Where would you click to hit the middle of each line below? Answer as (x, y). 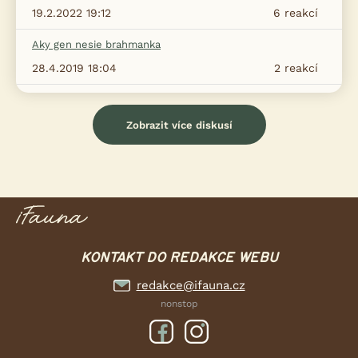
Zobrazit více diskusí (179, 125)
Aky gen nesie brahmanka (96, 44)
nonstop (179, 304)
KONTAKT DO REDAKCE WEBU (179, 258)
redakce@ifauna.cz (191, 286)
